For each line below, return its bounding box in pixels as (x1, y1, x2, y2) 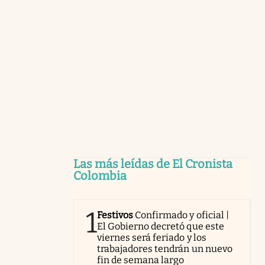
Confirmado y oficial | (135, 209, 229, 221)
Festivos (97, 209, 134, 221)
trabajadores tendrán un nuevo (97, 243, 232, 254)
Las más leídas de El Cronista (73, 157, 232, 171)
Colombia (73, 169, 127, 183)
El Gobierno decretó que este (97, 221, 224, 232)
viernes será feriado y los (97, 232, 206, 243)
